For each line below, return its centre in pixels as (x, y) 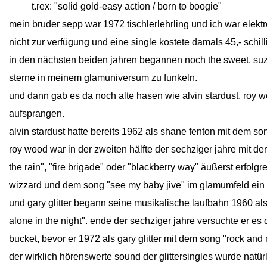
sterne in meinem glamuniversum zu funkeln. (103, 78)
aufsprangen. (37, 114)
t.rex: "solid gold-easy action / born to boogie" (127, 6)
